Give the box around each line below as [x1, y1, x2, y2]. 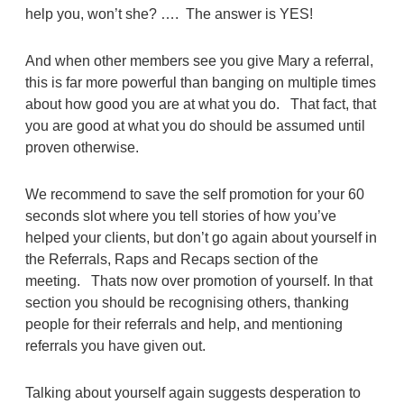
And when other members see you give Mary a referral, [24, 52, 373, 69]
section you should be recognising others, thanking [24, 294, 349, 310]
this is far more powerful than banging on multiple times [24, 74, 376, 90]
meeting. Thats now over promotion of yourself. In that [24, 272, 372, 289]
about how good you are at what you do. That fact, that [24, 96, 376, 112]
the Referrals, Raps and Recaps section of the [24, 251, 318, 267]
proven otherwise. [24, 139, 139, 155]
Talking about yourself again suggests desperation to [24, 384, 361, 400]
